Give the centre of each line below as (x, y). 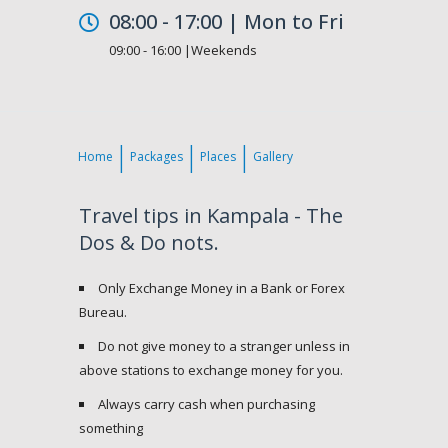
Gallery (273, 157)
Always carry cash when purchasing (206, 404)
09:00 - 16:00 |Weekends (183, 50)
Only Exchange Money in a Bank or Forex (221, 288)
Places (218, 157)
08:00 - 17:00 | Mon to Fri (226, 22)
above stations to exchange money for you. (211, 370)
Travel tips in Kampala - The (211, 216)
